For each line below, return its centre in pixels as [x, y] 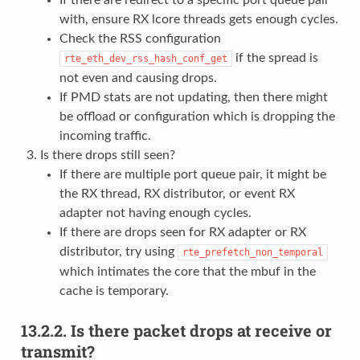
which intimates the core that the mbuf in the [187, 271]
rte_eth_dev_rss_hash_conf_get [145, 58]
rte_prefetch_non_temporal [252, 252]
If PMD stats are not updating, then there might [193, 97]
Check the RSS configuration [140, 38]
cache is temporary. [114, 290]
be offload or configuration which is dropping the [197, 116]
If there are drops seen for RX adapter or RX [182, 232]
